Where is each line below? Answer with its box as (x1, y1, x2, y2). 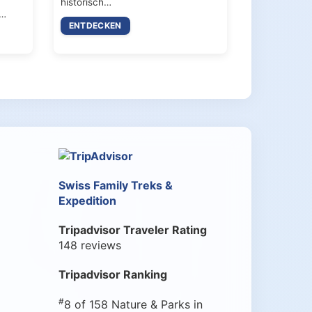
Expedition (58, 194, 116, 208)
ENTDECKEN (68, 19, 122, 31)
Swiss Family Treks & (58, 178, 173, 193)
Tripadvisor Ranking (58, 267, 167, 282)
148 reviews (58, 238, 121, 253)
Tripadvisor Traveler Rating (58, 223, 207, 237)
